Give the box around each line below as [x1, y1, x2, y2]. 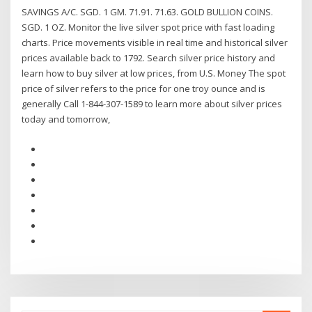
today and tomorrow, [22, 113, 113, 126]
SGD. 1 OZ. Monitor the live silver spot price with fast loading [22, 21, 275, 34]
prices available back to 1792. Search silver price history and [22, 52, 276, 65]
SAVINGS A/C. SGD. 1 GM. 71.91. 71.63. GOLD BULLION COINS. [22, 6, 274, 19]
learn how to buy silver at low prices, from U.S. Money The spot [22, 67, 286, 80]
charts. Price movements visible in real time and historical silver [22, 36, 288, 49]
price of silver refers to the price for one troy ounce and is [22, 82, 266, 95]
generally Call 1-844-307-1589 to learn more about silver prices [22, 97, 283, 111]
